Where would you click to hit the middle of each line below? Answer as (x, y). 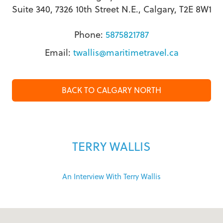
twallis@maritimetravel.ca (126, 53)
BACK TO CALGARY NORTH (111, 90)
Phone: (90, 35)
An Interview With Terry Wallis (111, 177)
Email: (59, 53)
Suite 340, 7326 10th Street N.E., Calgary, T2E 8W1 (111, 9)
